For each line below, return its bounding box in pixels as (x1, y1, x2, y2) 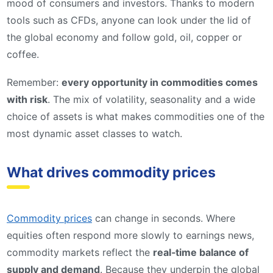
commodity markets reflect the (7, 246, 153, 258)
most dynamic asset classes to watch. (7, 127, 182, 140)
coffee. (7, 48, 39, 61)
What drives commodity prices (7, 163, 216, 181)
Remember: (7, 76, 62, 89)
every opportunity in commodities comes (62, 76, 258, 89)
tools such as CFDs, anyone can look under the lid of (7, 14, 251, 27)
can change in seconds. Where (92, 211, 235, 224)
